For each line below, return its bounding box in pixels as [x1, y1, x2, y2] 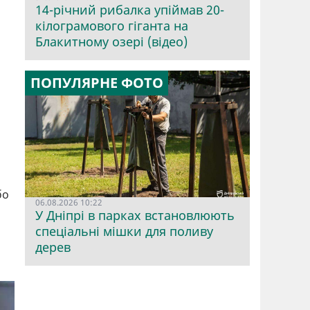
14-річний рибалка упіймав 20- [35, 1, 224, 19]
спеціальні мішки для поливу [35, 223, 213, 240]
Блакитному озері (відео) [35, 33, 188, 51]
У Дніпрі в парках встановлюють [35, 207, 235, 224]
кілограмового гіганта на [35, 17, 188, 35]
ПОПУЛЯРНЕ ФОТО [30, 73, 163, 93]
